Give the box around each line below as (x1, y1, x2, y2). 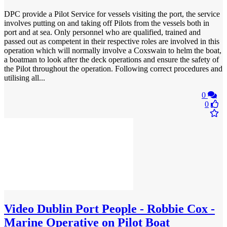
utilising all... (4, 73, 45, 83)
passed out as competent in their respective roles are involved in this (4, 37, 219, 46)
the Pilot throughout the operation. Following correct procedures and (4, 64, 222, 73)
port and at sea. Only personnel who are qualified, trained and (4, 28, 201, 37)
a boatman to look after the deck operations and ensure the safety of (4, 55, 219, 64)
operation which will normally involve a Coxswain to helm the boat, (4, 46, 221, 55)
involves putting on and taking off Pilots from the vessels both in (4, 19, 209, 28)
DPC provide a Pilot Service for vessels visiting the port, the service (4, 10, 220, 19)
